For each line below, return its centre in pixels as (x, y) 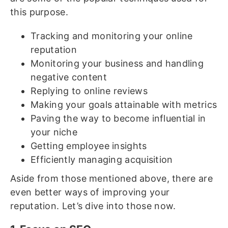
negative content (69, 77)
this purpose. (39, 12)
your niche (54, 132)
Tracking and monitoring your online (112, 36)
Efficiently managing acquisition (102, 160)
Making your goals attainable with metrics (124, 105)
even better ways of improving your (90, 192)
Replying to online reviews (89, 91)
